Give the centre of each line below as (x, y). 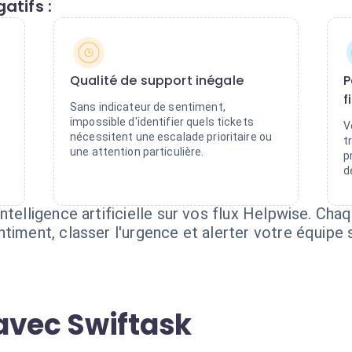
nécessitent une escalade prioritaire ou (171, 137)
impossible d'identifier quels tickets (162, 122)
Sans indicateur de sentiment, (148, 107)
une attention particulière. (137, 152)
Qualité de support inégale (157, 81)
